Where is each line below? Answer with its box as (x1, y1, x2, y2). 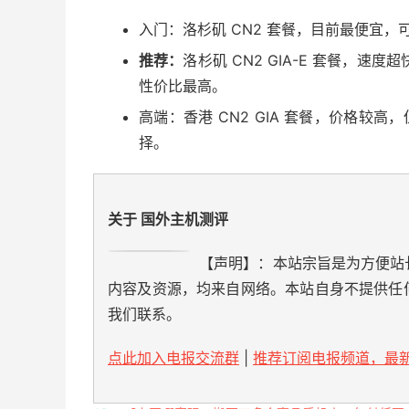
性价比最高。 (139, 77, 226, 95)
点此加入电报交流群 (108, 349, 239, 367)
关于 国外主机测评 (108, 210, 228, 228)
